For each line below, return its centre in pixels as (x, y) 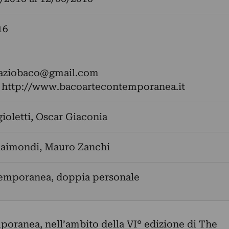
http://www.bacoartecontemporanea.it (93, 87)
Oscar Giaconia (71, 117)
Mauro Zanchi (77, 147)
